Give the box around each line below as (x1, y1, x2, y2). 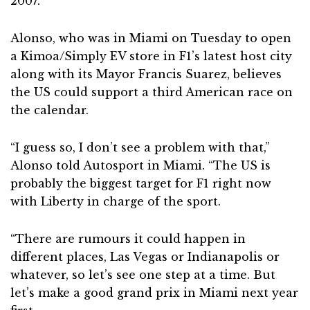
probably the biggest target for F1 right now (10, 176, 271, 190)
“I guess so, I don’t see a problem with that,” (10, 140, 270, 154)
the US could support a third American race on (10, 85, 293, 99)
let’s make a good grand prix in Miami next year (10, 286, 298, 300)
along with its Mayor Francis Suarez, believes (10, 67, 282, 81)
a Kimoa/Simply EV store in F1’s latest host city (10, 49, 292, 63)
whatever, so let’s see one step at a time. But (10, 268, 275, 282)
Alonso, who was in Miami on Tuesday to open (10, 31, 291, 45)
